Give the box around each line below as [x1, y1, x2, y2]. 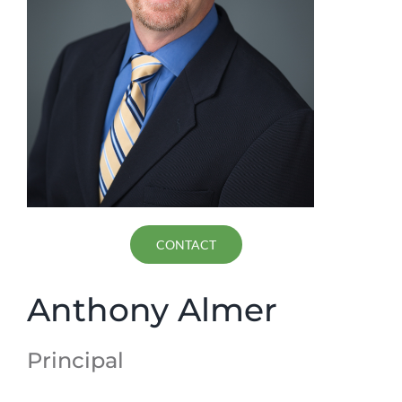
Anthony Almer [26, 290, 277, 329]
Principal [26, 347, 124, 373]
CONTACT [156, 237, 217, 252]
